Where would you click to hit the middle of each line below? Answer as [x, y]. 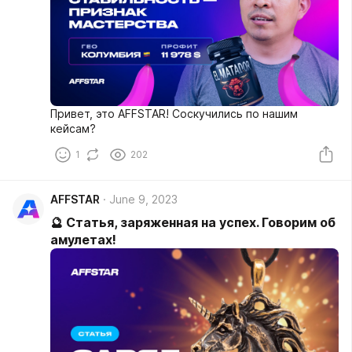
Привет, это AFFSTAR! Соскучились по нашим [174, 113]
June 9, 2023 [143, 199]
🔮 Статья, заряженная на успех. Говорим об [193, 222]
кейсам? [73, 128]
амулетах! [83, 239]
